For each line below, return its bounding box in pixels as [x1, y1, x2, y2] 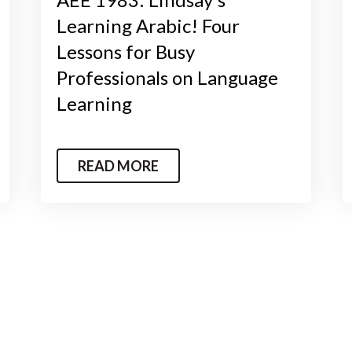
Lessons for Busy [57, 39, 196, 63]
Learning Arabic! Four [57, 13, 240, 37]
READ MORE [78, 156, 159, 174]
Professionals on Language [57, 65, 279, 89]
